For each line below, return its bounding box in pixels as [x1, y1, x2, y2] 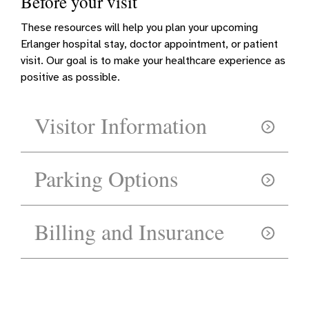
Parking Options [34, 163, 179, 193]
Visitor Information [34, 110, 208, 140]
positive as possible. [21, 70, 121, 84]
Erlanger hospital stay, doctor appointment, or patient [21, 37, 279, 51]
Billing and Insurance [34, 216, 225, 246]
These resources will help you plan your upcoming [21, 20, 259, 34]
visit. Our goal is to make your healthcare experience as [21, 53, 286, 68]
